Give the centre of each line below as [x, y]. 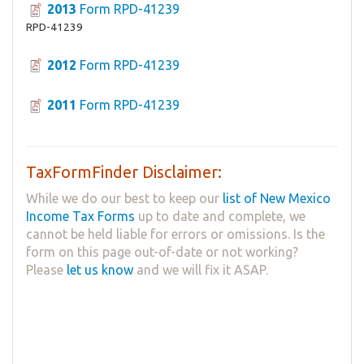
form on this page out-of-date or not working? [162, 252]
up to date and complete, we [220, 217]
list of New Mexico [277, 199]
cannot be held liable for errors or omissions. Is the [175, 234]
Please [46, 270]
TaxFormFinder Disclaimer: [124, 172]
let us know [100, 270]
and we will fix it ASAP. [201, 270]
